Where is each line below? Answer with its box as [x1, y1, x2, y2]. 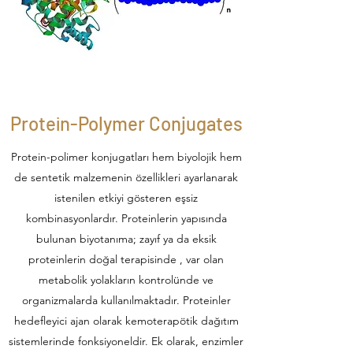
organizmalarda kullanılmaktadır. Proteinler [21, 293, 231, 307]
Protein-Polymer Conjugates [9, 112, 243, 135]
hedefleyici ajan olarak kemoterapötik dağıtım [13, 314, 239, 328]
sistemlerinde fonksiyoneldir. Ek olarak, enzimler [9, 334, 243, 348]
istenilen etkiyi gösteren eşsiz [54, 191, 198, 205]
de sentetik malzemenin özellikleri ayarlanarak [14, 170, 238, 184]
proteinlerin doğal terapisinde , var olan [28, 252, 224, 266]
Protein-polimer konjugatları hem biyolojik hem [10, 150, 242, 164]
